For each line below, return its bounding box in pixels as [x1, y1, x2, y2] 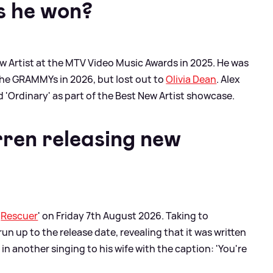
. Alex [216, 72, 241, 86]
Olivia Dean [166, 72, 217, 86]
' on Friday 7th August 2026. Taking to [38, 208, 209, 222]
